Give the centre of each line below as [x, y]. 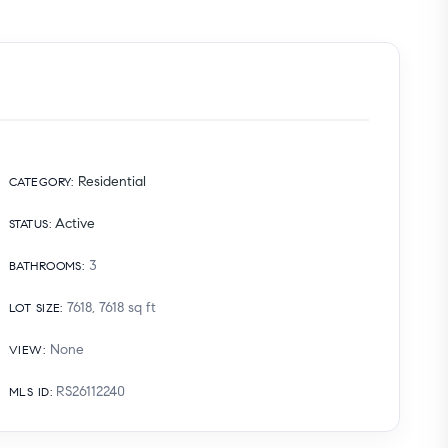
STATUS [29, 223]
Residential [112, 181]
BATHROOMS [45, 265]
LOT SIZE [35, 307]
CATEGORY [40, 181]
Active [75, 223]
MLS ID [29, 391]
